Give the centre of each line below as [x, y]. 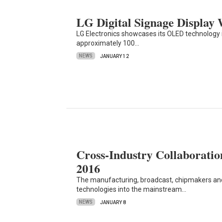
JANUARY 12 [115, 56]
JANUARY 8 [113, 202]
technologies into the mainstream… [132, 189]
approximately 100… [108, 43]
